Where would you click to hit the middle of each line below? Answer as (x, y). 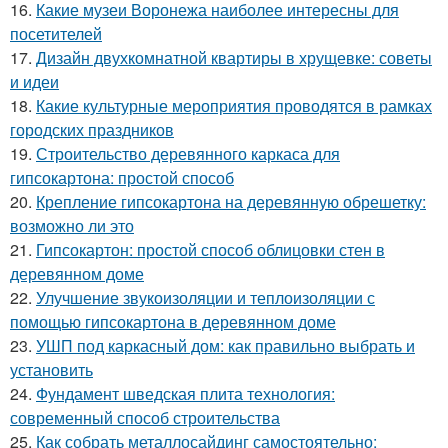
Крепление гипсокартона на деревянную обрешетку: (231, 201)
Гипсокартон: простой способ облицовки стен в (210, 249)
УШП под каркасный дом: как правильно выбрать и (225, 345)
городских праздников (92, 129)
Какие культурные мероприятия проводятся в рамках (234, 105)
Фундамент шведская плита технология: (185, 393)
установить (51, 369)
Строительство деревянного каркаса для (188, 153)
